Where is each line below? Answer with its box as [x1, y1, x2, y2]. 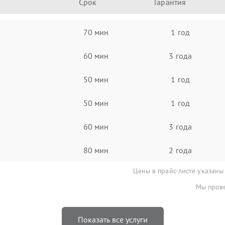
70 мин [83, 27, 109, 37]
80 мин [83, 145, 109, 155]
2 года [169, 145, 192, 155]
